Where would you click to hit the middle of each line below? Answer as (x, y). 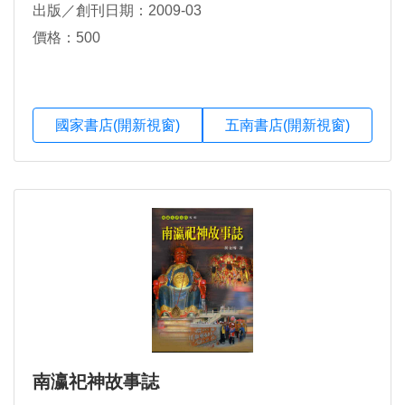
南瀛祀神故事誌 (96, 381)
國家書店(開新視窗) (118, 125)
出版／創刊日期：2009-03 (117, 11)
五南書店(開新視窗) (287, 125)
